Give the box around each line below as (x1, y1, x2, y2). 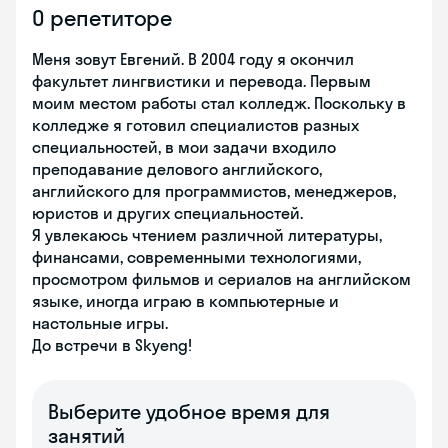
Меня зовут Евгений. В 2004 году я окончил (32, 49, 354, 69)
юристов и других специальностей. (32, 203, 303, 223)
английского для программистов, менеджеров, (32, 181, 396, 201)
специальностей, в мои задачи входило (32, 137, 336, 157)
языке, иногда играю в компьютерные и (32, 291, 339, 311)
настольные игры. (32, 313, 168, 333)
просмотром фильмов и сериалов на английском (32, 269, 411, 289)
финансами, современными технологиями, (32, 247, 361, 267)
